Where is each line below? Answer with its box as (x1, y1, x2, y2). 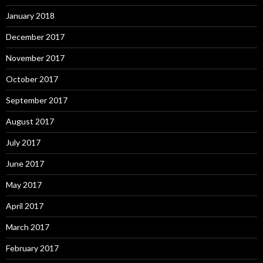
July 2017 (6, 137, 41, 147)
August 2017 (6, 116, 54, 126)
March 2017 (6, 221, 49, 232)
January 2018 (6, 10, 55, 21)
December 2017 (6, 31, 65, 42)
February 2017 (6, 242, 59, 253)
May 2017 (6, 179, 42, 190)
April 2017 (6, 200, 43, 211)
